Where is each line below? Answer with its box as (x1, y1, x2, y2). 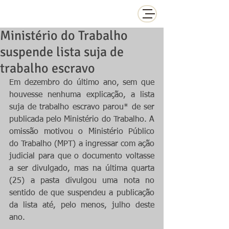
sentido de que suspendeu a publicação (9, 189, 154, 197)
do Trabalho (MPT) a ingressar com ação (9, 140, 154, 148)
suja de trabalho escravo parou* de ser (9, 103, 154, 111)
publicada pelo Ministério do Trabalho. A (9, 116, 154, 124)
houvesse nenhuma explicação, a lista (9, 91, 154, 99)
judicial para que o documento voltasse (9, 152, 154, 161)
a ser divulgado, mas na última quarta (9, 165, 154, 173)
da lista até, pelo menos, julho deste (9, 201, 154, 210)
